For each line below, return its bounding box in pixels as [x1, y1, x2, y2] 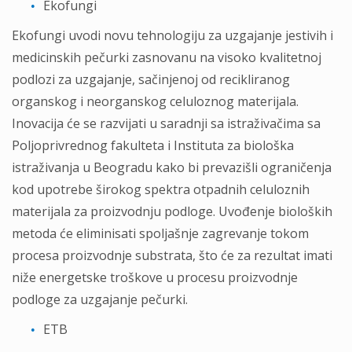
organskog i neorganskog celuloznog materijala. [12, 93, 299, 110]
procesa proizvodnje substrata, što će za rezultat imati [12, 247, 332, 264]
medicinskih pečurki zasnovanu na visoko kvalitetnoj [12, 49, 321, 66]
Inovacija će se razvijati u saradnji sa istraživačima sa [12, 115, 321, 132]
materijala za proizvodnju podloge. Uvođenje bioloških [12, 203, 332, 220]
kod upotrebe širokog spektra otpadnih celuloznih [12, 181, 310, 198]
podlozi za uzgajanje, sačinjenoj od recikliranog [12, 71, 290, 88]
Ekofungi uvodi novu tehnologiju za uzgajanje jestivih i [12, 27, 333, 44]
